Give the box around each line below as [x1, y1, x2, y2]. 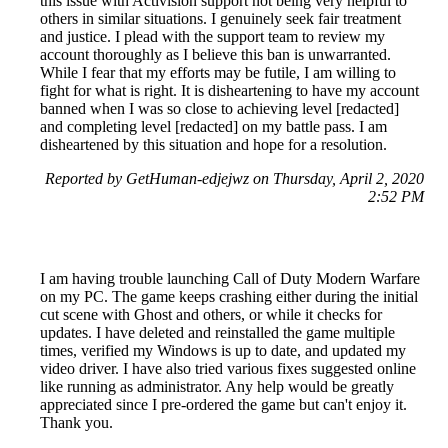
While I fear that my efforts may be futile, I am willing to [40, 64, 396, 81]
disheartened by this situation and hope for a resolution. [40, 136, 387, 153]
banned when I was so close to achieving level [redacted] [40, 100, 399, 117]
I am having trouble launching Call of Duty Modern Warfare [40, 270, 420, 287]
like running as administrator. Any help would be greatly [40, 378, 394, 395]
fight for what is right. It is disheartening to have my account [40, 82, 419, 99]
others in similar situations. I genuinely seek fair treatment [40, 10, 401, 27]
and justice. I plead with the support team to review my [40, 28, 385, 45]
